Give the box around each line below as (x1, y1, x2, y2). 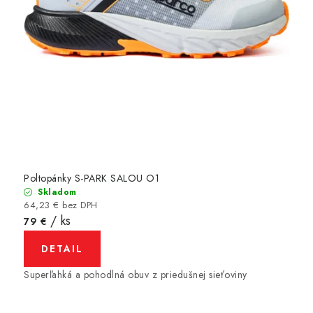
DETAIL (41, 242, 83, 256)
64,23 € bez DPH (24, 198, 98, 212)
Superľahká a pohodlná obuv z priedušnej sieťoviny (24, 268, 247, 282)
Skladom (34, 186, 77, 199)
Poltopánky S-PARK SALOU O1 (24, 171, 159, 186)
